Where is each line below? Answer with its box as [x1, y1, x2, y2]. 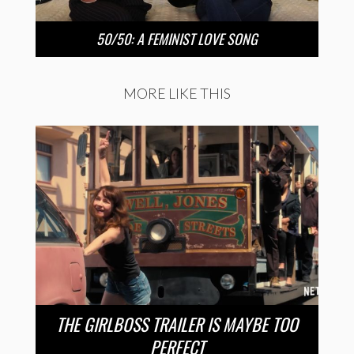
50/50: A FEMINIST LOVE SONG [96, 28, 258, 49]
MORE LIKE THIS [123, 84, 231, 102]
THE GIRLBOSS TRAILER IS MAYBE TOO [56, 311, 298, 337]
